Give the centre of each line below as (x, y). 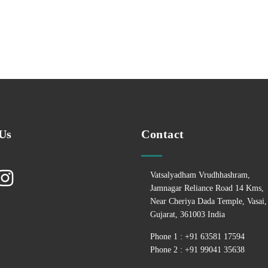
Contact (163, 134)
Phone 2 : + (170, 250)
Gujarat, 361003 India (188, 214)
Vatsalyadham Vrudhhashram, (200, 175)
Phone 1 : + (170, 237)
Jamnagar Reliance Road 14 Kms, (207, 188)
